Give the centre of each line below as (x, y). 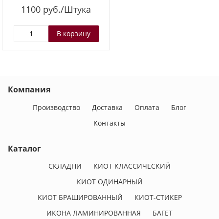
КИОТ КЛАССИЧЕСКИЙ (132, 166)
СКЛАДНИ (65, 166)
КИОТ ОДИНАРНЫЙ (109, 182)
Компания (29, 90)
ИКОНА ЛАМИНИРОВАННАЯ (94, 213)
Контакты (109, 123)
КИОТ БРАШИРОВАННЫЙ (80, 197)
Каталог (24, 148)
